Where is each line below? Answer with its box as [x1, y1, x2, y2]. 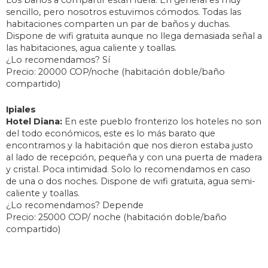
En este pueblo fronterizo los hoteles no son [62, 116, 261, 127]
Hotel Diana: [6, 116, 62, 127]
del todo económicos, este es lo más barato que [6, 128, 215, 139]
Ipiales [6, 104, 36, 115]
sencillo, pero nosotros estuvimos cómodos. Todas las [6, 7, 241, 18]
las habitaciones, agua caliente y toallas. [6, 42, 176, 54]
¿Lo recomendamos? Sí [6, 54, 110, 66]
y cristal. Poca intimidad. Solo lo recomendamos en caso [6, 164, 251, 175]
